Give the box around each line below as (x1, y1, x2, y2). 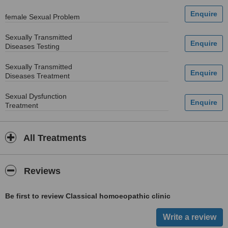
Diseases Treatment (5, 72, 70, 80)
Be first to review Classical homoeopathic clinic (5, 192, 170, 200)
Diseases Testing (5, 42, 60, 50)
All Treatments (21, 133, 87, 143)
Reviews (21, 166, 61, 176)
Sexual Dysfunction (5, 92, 67, 100)
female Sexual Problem (5, 13, 80, 21)
